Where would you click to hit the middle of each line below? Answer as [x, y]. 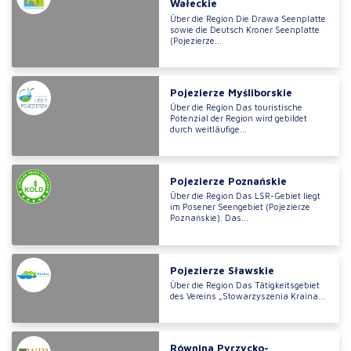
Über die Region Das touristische [236, 107]
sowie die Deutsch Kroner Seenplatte [244, 29]
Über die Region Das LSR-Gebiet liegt [245, 196]
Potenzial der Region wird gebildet [238, 118]
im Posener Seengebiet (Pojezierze [240, 207]
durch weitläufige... [208, 128]
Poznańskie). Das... [209, 218]
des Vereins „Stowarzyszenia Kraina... [247, 295]
